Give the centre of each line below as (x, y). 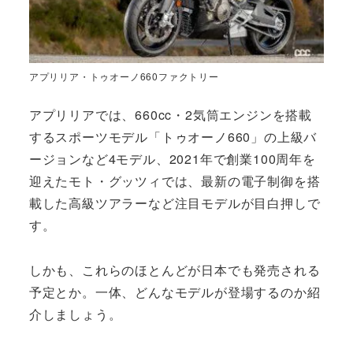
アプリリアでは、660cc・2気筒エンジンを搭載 (170, 115)
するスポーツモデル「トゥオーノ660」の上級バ (173, 137)
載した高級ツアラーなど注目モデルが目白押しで (175, 203)
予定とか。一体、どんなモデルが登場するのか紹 (175, 292)
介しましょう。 (75, 314)
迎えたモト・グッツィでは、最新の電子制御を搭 (175, 181)
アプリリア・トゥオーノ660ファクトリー (124, 76)
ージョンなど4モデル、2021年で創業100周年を (172, 159)
